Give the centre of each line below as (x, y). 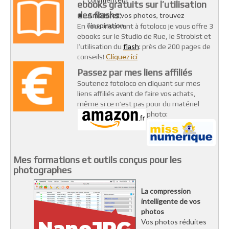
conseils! (91, 57)
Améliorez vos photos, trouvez (136, 15)
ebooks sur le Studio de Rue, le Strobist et (144, 37)
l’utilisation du (100, 47)
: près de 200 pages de (175, 47)
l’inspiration (106, 26)
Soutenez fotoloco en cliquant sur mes (139, 84)
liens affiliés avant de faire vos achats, (136, 94)
